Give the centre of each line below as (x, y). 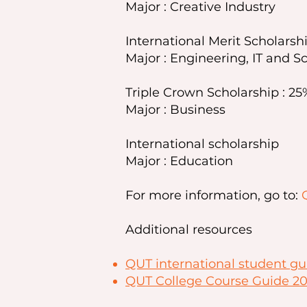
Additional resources (189, 230)
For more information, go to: (213, 195)
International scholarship (202, 144)
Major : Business (175, 110)
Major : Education (179, 161)
